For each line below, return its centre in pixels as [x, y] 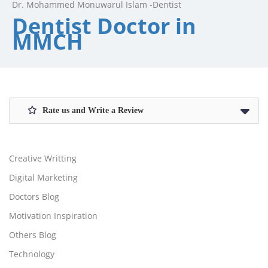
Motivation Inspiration [53, 215]
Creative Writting [43, 158]
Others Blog [33, 234]
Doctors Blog [34, 196]
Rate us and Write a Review [92, 110]
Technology [32, 254]
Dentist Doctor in [104, 26]
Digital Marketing [43, 177]
